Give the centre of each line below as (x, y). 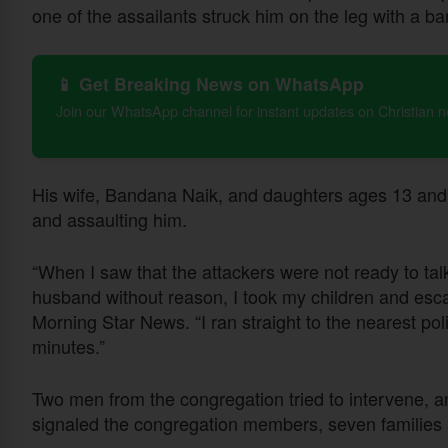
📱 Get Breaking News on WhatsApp (210, 83)
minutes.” (68, 346)
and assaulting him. (109, 219)
